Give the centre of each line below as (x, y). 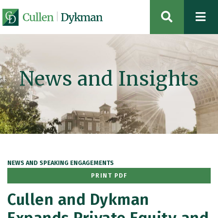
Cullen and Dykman (78, 200)
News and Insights (109, 79)
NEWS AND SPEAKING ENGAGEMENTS (61, 163)
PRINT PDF (109, 175)
